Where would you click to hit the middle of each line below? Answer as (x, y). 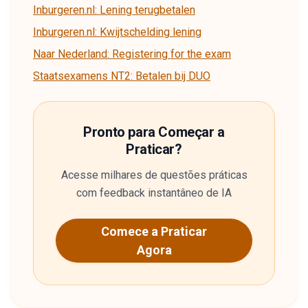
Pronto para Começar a (154, 132)
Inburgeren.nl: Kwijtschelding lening (117, 32)
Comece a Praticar (154, 231)
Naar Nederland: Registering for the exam (132, 54)
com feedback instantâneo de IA (154, 193)
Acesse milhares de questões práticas (154, 175)
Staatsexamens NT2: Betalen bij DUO (122, 76)
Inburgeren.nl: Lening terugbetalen (114, 10)
